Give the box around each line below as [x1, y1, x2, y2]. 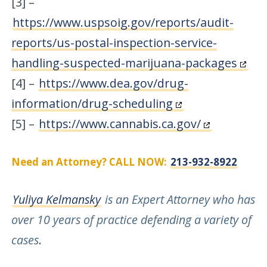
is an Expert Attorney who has [102, 191, 256, 207]
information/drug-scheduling [11, 95, 173, 111]
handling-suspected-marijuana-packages [11, 54, 238, 71]
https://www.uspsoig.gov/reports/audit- [13, 14, 234, 30]
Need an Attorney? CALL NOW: [11, 154, 170, 169]
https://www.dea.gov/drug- [39, 74, 189, 91]
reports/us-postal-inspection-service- [11, 34, 218, 51]
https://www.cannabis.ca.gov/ [39, 115, 201, 132]
